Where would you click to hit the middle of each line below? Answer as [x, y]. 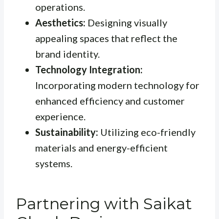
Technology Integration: [89, 69]
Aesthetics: [60, 22]
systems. [54, 163]
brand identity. [67, 54]
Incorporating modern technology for [117, 85]
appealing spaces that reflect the [106, 38]
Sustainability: [67, 132]
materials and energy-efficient [101, 147]
